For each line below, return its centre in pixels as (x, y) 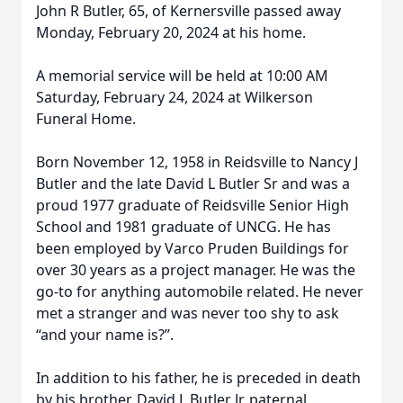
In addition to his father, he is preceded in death (198, 378)
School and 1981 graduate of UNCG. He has (184, 227)
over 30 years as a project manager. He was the (196, 270)
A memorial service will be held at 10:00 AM (182, 76)
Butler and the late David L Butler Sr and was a (193, 184)
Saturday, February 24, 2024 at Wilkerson (175, 97)
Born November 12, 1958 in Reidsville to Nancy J (197, 162)
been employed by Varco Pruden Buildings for (193, 248)
